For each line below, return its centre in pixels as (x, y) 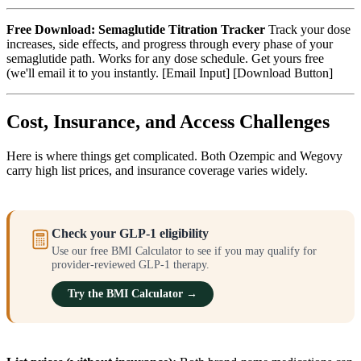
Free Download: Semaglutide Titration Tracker (136, 30)
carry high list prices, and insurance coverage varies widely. (157, 171)
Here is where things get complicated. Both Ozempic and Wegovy (174, 156)
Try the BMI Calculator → (133, 294)
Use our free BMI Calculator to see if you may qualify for (184, 251)
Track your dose (308, 30)
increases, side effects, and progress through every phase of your (170, 44)
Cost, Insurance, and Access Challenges (168, 122)
